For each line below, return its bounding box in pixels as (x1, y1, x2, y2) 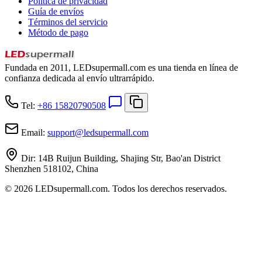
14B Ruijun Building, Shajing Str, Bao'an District (38, 153, 220, 163)
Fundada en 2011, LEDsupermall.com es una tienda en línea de (5, 62, 238, 73)
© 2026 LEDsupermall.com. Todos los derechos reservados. (5, 183, 227, 194)
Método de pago (28, 27, 88, 37)
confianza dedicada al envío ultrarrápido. (5, 73, 154, 83)
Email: (21, 127, 45, 137)
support (47, 127, 75, 137)
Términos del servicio (28, 16, 108, 27)
